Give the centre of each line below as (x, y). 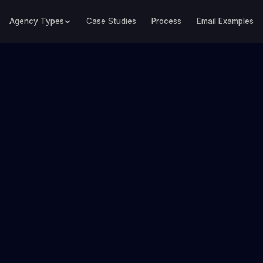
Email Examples (225, 21)
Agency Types (37, 21)
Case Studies (111, 21)
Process (166, 21)
